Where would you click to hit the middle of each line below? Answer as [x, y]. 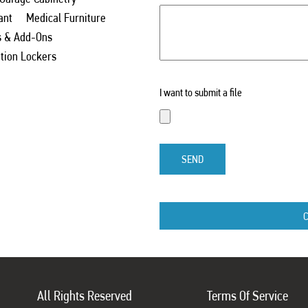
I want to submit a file [200, 92]
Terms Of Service [247, 295]
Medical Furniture [66, 17]
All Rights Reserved [84, 295]
